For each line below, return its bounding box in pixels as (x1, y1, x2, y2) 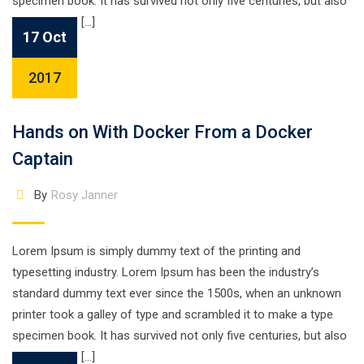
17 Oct (23, 28, 67, 45)
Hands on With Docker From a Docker (12, 122, 313, 142)
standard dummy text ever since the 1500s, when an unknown (12, 286, 341, 301)
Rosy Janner (50, 188, 118, 202)
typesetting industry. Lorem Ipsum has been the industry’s (12, 265, 319, 279)
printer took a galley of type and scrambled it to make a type (12, 307, 333, 322)
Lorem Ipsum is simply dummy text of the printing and (12, 244, 301, 258)
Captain (12, 149, 73, 169)
